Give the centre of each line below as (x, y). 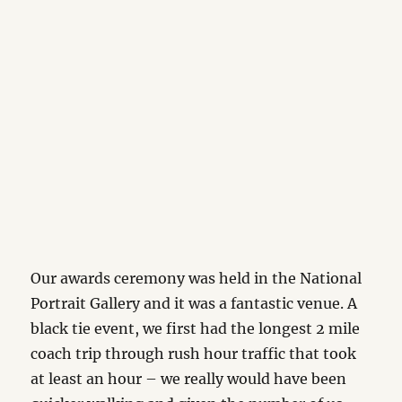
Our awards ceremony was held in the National (197, 278)
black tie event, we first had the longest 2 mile (196, 328)
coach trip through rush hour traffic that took (194, 354)
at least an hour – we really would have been (189, 379)
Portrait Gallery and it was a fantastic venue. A (194, 303)
